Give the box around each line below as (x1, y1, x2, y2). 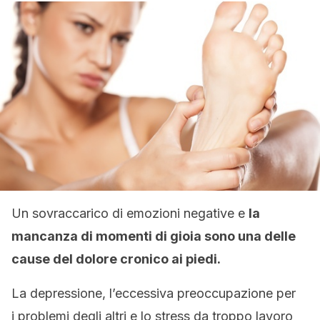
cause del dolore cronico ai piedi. (11, 251, 224, 266)
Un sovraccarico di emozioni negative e (11, 206, 249, 221)
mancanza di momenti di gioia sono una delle (11, 229, 296, 244)
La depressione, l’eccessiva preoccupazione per (11, 286, 296, 301)
